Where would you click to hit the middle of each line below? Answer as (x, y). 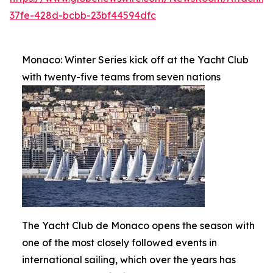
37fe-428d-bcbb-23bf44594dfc (83, 15)
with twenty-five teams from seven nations (121, 77)
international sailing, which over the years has (129, 260)
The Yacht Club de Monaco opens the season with (138, 225)
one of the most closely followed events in (119, 243)
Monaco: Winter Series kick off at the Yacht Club (135, 60)
